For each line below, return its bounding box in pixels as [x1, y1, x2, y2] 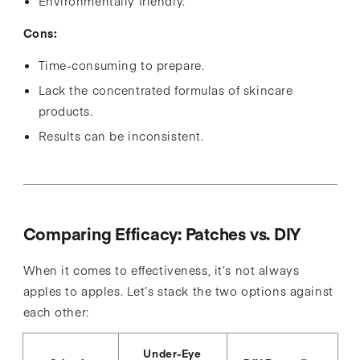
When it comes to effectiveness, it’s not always [22, 262, 300, 279]
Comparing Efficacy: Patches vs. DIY [22, 221, 301, 245]
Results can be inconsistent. [38, 127, 204, 144]
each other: [22, 304, 89, 321]
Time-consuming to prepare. [38, 57, 205, 74]
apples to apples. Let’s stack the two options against [22, 283, 333, 300]
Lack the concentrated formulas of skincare [38, 82, 293, 99]
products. [38, 103, 93, 120]
